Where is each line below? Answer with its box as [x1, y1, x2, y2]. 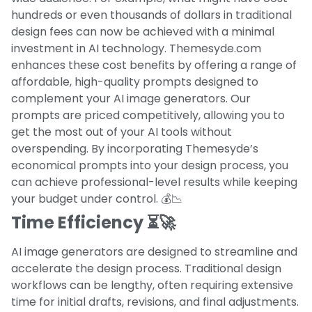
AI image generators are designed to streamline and [11, 243, 297, 260]
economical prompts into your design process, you [11, 157, 288, 173]
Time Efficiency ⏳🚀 [11, 210, 175, 234]
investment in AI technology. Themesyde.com [11, 40, 261, 56]
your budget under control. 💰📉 [11, 190, 182, 207]
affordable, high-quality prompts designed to [11, 73, 258, 90]
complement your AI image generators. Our [11, 90, 251, 107]
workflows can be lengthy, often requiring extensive [11, 276, 293, 293]
